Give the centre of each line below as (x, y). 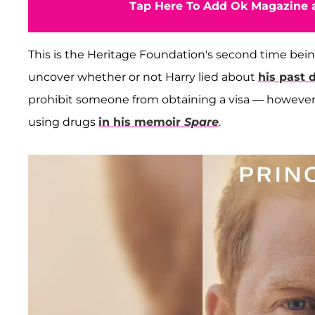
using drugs (63, 122)
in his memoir (141, 122)
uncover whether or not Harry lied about (143, 77)
